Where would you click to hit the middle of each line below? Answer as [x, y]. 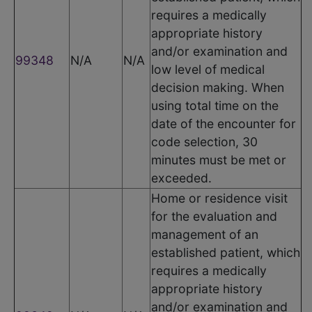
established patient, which [226, 252]
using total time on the [215, 105]
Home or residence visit [219, 198]
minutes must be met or [219, 159]
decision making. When [218, 87]
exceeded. [181, 178]
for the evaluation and [214, 216]
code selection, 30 [204, 141]
